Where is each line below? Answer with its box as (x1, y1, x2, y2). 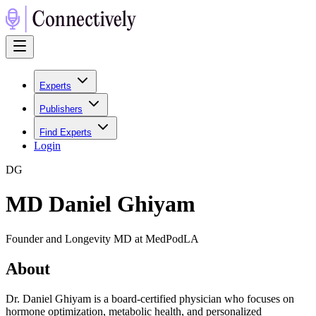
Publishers (39, 104, 83, 114)
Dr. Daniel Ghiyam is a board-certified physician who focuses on (6, 292, 294, 305)
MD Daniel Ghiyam (6, 191, 195, 217)
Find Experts (39, 127, 92, 138)
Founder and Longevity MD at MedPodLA (6, 232, 199, 245)
